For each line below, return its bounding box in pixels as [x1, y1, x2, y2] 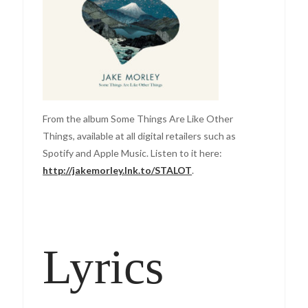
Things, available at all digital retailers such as [43, 129, 236, 142]
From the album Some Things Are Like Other [43, 112, 234, 124]
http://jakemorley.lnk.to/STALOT [43, 164, 192, 176]
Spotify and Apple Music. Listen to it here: [43, 146, 223, 159]
